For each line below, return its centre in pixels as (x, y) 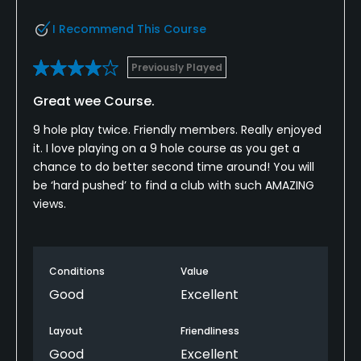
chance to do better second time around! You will (174, 166)
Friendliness (210, 330)
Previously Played (177, 67)
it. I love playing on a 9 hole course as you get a (166, 148)
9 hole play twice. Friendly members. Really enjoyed (177, 129)
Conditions (77, 271)
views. (50, 203)
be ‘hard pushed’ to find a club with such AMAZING (174, 185)
